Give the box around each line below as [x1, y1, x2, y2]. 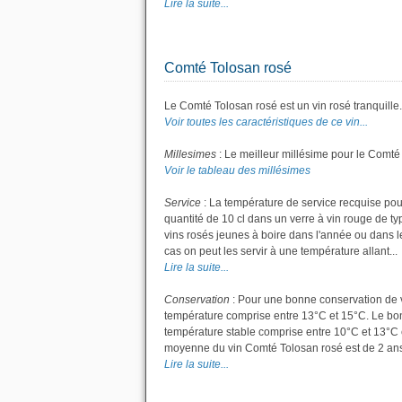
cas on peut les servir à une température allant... [164, 245, 398, 258]
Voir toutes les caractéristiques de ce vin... [164, 116, 368, 128]
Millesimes [164, 148, 216, 161]
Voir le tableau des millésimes [164, 164, 310, 177]
